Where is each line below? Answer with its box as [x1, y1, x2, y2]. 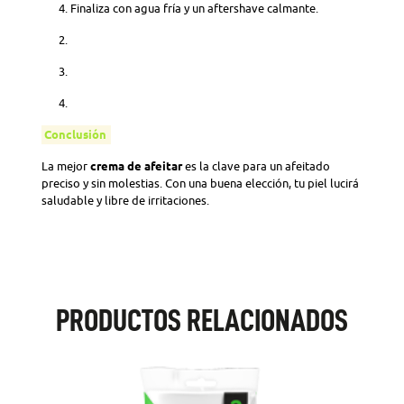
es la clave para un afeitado [182, 160, 330, 173]
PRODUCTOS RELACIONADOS [56, 305, 348, 336]
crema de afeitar [90, 160, 182, 172]
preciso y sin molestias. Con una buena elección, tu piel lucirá [41, 177, 359, 190]
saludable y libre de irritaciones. [41, 194, 212, 207]
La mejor [41, 160, 90, 173]
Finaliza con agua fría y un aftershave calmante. [70, 2, 321, 15]
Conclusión [43, 128, 106, 141]
